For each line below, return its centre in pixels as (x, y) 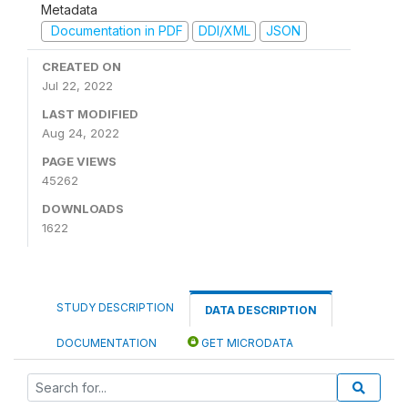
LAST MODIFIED (90, 113)
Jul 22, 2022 (77, 85)
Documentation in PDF (115, 31)
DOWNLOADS (83, 208)
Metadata (69, 10)
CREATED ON (82, 66)
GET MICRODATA (246, 342)
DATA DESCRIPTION (261, 310)
